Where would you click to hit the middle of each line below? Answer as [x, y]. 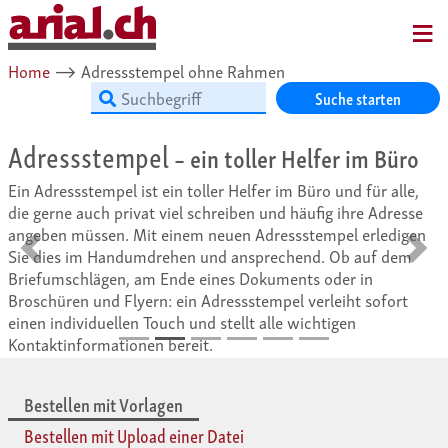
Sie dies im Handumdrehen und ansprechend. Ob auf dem [210, 255]
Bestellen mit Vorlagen [103, 403]
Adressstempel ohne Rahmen [181, 70]
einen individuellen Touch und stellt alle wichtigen [182, 321]
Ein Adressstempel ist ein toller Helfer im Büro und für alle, [213, 189]
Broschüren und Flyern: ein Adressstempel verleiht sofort [208, 299]
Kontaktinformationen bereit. [110, 343]
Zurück [63, 257]
